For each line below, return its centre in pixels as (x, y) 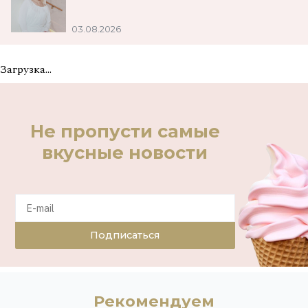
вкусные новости (125, 152)
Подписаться (125, 235)
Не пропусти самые (125, 131)
